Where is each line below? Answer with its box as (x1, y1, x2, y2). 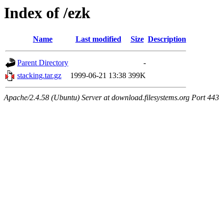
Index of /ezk (4, 4, 90, 22)
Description (148, 35, 186, 44)
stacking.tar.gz (17, 71, 61, 80)
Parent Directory (17, 58, 68, 67)
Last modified (75, 35, 121, 44)
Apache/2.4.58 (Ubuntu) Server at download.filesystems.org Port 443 (4, 93, 219, 102)
